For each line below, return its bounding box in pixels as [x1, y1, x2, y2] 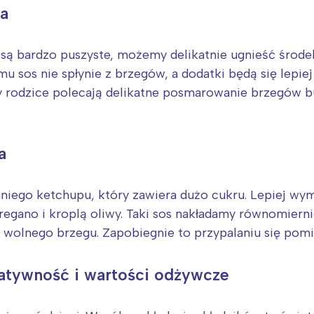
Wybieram [128, 77, 186, 93]
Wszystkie [182, 35, 244, 51]
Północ [182, 14, 225, 30]
